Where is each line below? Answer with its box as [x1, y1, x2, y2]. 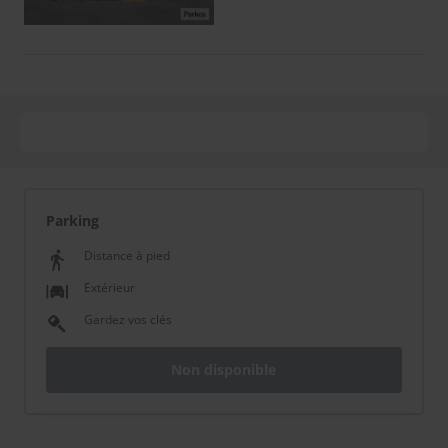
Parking [46, 211, 99, 230]
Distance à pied [84, 247, 170, 264]
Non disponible [171, 360, 277, 379]
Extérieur [84, 279, 135, 296]
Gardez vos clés [84, 311, 172, 328]
